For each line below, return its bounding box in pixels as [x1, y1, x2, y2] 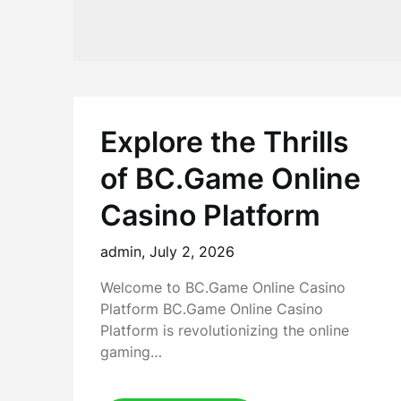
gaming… [100, 343, 162, 361]
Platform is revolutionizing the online [100, 321, 349, 339]
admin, [100, 243, 149, 260]
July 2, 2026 [149, 243, 235, 260]
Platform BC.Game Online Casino [100, 300, 323, 318]
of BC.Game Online [100, 161, 361, 196]
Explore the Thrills [100, 124, 349, 159]
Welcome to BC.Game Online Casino [100, 278, 346, 296]
